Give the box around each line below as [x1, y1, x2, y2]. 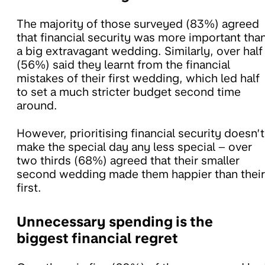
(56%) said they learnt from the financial [17, 57, 230, 72]
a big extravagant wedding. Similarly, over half [17, 44, 263, 58]
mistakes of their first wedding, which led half [17, 71, 260, 85]
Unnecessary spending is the [17, 213, 213, 230]
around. [17, 98, 57, 112]
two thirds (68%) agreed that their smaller [17, 153, 240, 167]
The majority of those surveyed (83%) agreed [17, 17, 259, 31]
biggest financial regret [17, 230, 178, 247]
